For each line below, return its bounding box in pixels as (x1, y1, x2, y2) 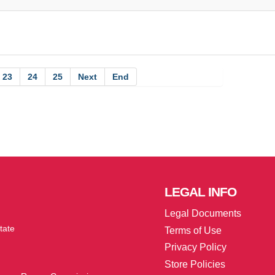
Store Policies (164, 259, 225, 270)
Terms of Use (164, 225, 222, 236)
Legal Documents (164, 207, 241, 219)
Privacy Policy (164, 242, 227, 253)
